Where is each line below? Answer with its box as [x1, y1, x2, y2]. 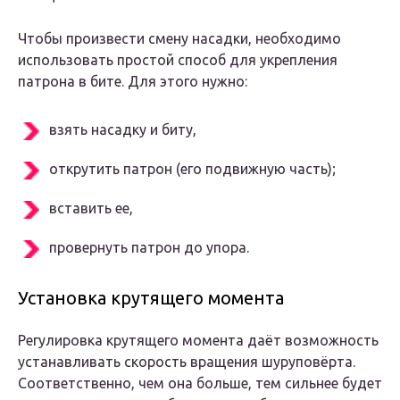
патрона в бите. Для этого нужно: [18, 73, 247, 90]
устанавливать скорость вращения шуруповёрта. [18, 354, 355, 371]
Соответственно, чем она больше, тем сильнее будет [18, 375, 382, 392]
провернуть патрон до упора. [49, 239, 249, 256]
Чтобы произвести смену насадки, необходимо [18, 30, 341, 47]
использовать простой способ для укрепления [18, 52, 337, 69]
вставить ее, [49, 200, 133, 217]
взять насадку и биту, [49, 121, 196, 138]
